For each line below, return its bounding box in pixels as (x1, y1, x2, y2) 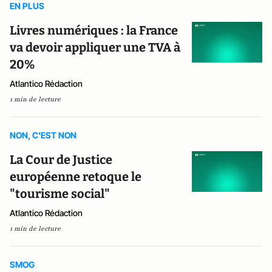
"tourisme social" (10, 186, 110, 202)
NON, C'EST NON (10, 130, 76, 141)
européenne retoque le (10, 169, 141, 185)
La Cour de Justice (10, 152, 112, 168)
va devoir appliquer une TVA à (10, 40, 180, 55)
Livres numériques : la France (10, 23, 178, 38)
